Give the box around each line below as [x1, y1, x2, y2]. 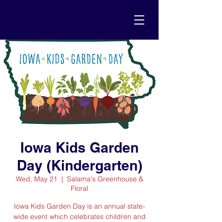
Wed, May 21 [15, 174, 57, 183]
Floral [70, 184, 88, 193]
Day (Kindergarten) [16, 157, 142, 173]
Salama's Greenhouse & [66, 174, 143, 183]
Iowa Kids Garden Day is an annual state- [13, 202, 145, 211]
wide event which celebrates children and [13, 212, 146, 221]
